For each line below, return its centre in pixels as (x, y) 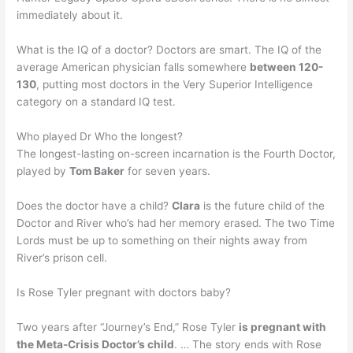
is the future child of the (263, 205)
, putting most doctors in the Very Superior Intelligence (175, 85)
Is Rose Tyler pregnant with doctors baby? (124, 292)
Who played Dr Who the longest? (100, 137)
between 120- (287, 67)
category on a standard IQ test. (97, 102)
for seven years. (168, 171)
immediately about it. (70, 15)
